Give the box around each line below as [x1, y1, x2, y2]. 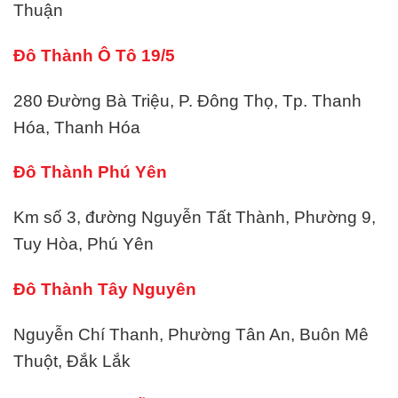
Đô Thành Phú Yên [13, 163, 167, 182]
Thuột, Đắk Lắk [13, 351, 131, 370]
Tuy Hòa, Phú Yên [13, 235, 154, 254]
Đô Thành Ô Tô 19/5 [13, 45, 175, 65]
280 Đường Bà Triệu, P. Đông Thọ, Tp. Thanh [13, 91, 362, 110]
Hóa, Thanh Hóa [13, 117, 140, 137]
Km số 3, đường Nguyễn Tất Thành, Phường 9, [13, 208, 376, 227]
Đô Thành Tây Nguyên [13, 280, 196, 299]
